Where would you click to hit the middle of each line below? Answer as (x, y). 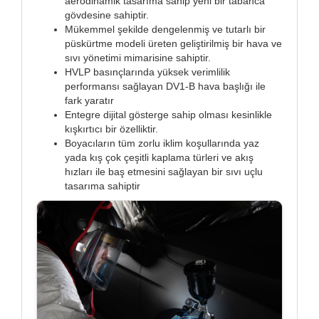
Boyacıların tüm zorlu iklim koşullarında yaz (162, 143)
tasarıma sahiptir (103, 185)
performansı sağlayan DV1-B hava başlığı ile (165, 86)
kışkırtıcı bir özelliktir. (111, 129)
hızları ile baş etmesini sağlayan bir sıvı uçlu (164, 171)
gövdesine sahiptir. (107, 15)
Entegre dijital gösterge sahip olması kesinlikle (168, 114)
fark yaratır (89, 100)
